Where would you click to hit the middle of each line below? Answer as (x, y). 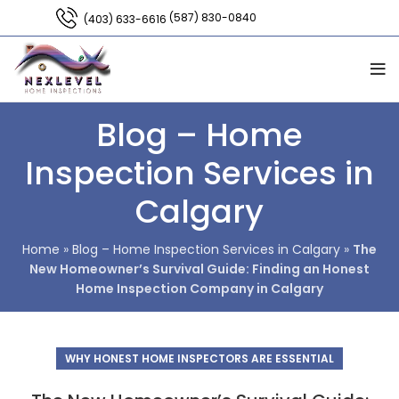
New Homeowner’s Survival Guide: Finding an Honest (199, 269)
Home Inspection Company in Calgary (199, 289)
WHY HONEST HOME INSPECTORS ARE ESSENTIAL (199, 358)
